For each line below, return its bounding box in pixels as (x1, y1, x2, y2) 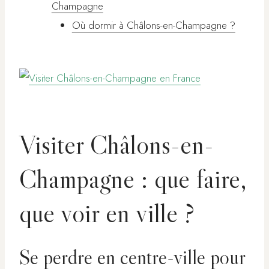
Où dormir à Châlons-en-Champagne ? (71, 18, 235, 33)
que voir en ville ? (19, 196, 195, 230)
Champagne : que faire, (19, 162, 247, 196)
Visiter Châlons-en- (19, 128, 214, 162)
